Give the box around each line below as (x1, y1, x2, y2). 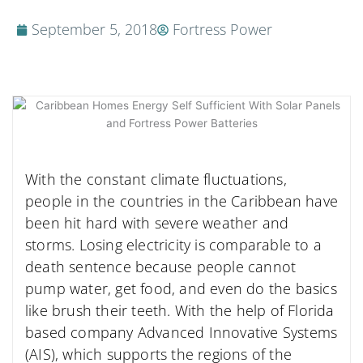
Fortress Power (173, 19, 272, 40)
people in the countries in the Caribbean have (25, 191, 339, 211)
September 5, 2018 (32, 19, 157, 40)
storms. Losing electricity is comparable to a (25, 235, 322, 255)
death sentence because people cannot (25, 257, 297, 277)
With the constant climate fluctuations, (25, 169, 287, 190)
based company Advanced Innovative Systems (25, 322, 338, 343)
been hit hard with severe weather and (25, 213, 289, 233)
